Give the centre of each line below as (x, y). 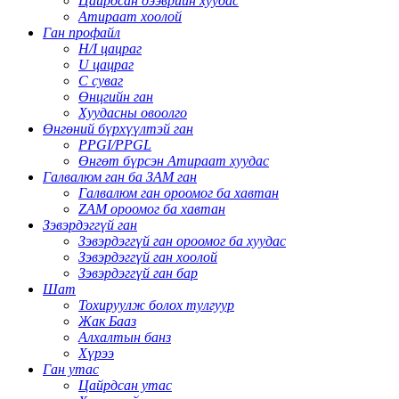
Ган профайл (81, 32)
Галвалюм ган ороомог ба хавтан (179, 192)
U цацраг (106, 64)
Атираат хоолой (130, 16)
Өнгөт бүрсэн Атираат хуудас (174, 160)
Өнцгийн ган (116, 96)
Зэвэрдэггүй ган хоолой (148, 256)
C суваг (101, 80)
